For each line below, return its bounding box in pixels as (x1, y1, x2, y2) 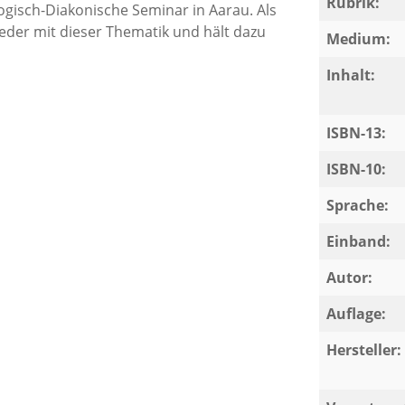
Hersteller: (325, 340, 401, 360)
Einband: (325, 231, 391, 251)
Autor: (325, 268, 372, 287)
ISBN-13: (325, 123, 386, 143)
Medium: (325, 29, 391, 49)
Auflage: (325, 304, 386, 324)
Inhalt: (325, 65, 375, 85)
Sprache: (325, 195, 389, 215)
